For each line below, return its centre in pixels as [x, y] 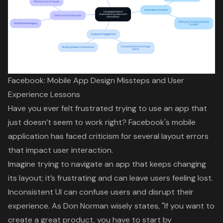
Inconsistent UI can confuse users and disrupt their [101, 192]
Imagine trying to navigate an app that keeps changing [107, 164]
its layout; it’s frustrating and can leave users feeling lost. [111, 178]
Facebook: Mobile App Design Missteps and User [96, 80]
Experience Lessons [44, 94]
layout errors [185, 136]
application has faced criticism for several [85, 136]
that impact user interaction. [60, 150]
